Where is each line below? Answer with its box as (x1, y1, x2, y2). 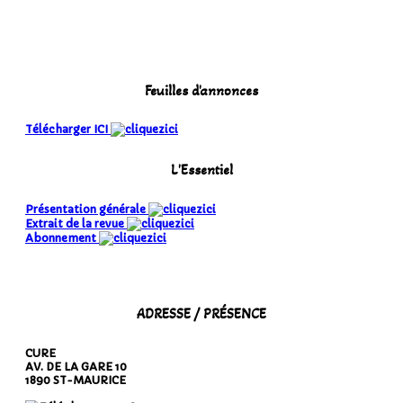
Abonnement (25, 230, 99, 245)
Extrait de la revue (25, 216, 127, 230)
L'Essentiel (170, 160, 233, 178)
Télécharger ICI (25, 122, 111, 137)
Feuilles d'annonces (145, 81, 258, 99)
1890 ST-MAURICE (25, 373, 126, 388)
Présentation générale (25, 201, 148, 216)
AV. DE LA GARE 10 (25, 360, 127, 374)
